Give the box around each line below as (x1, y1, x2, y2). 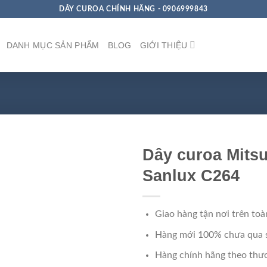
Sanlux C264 (142, 166, 240, 185)
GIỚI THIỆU (139, 40, 188, 50)
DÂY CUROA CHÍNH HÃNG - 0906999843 (59, 5, 208, 13)
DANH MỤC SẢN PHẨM (6, 40, 100, 50)
